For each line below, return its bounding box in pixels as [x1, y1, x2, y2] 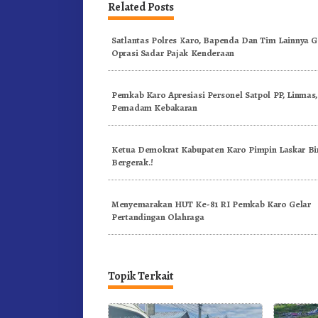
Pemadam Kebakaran [111, 101, 197, 114]
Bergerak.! [111, 155, 153, 168]
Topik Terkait [108, 268, 173, 284]
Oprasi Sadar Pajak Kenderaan [111, 46, 234, 59]
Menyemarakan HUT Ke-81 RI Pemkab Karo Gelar [111, 197, 311, 210]
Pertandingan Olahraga [111, 210, 204, 223]
